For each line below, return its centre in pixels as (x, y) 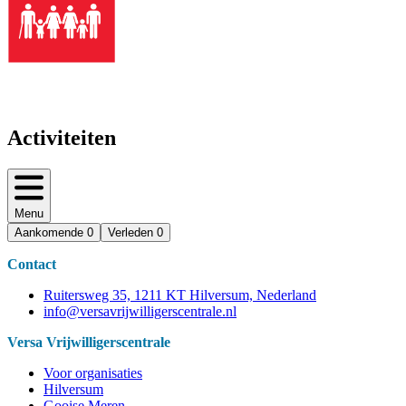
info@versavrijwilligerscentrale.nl (140, 312)
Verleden (130, 233)
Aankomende (49, 233)
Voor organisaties (93, 373)
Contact (32, 265)
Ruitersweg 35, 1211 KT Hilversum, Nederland (180, 295)
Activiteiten (62, 138)
